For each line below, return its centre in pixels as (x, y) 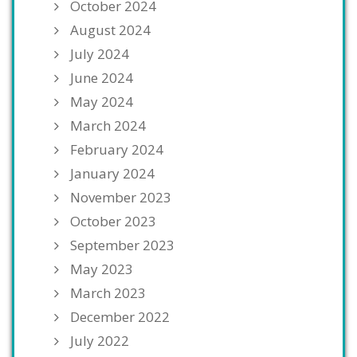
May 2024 (102, 102)
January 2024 (112, 174)
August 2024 (110, 30)
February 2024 (117, 150)
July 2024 (100, 54)
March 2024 (108, 126)
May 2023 (102, 269)
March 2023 (108, 293)
